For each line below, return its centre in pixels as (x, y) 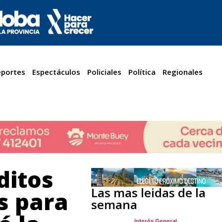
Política (142, 72)
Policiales (105, 72)
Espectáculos (56, 72)
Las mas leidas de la (148, 192)
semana (114, 204)
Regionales (183, 72)
